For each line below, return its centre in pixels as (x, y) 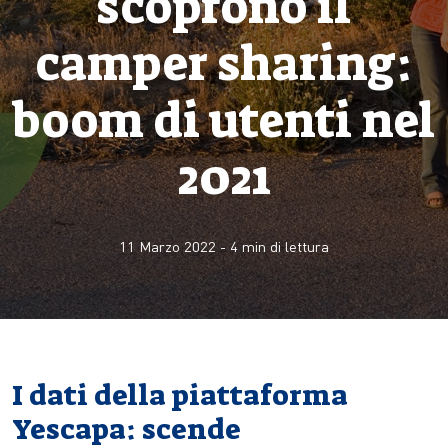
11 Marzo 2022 (167, 246)
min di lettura (283, 246)
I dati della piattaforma (180, 395)
